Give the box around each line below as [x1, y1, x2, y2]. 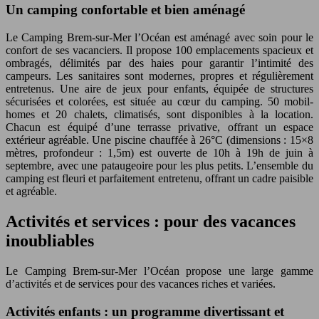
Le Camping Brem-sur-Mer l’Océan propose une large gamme [6, 264, 313, 277]
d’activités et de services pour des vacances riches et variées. [6, 277, 276, 290]
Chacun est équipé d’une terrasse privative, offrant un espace [6, 121, 313, 133]
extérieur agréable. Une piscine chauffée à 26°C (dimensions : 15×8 [6, 134, 313, 146]
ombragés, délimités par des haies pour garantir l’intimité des [6, 57, 313, 69]
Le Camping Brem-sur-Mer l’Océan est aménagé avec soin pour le [6, 31, 313, 43]
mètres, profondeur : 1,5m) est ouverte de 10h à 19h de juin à [6, 147, 313, 159]
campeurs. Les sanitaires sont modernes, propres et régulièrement [6, 70, 313, 82]
